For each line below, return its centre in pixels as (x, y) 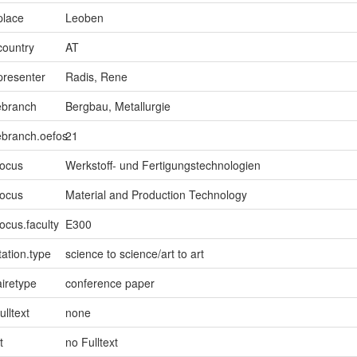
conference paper (110, 283)
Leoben (84, 18)
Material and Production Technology (156, 195)
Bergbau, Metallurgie (118, 106)
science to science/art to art (134, 254)
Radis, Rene (96, 77)
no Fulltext (91, 342)
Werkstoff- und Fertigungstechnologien (163, 165)
